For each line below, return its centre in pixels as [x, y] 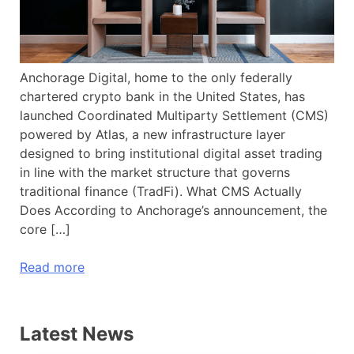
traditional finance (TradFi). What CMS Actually [161, 191]
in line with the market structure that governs [155, 172]
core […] [45, 229]
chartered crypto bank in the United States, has [162, 96]
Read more [52, 267]
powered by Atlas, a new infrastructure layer [153, 134]
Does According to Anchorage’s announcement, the [173, 210]
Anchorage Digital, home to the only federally [156, 77]
